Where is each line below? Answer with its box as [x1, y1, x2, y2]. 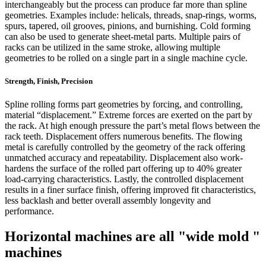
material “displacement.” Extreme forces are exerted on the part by [5, 110, 252, 121]
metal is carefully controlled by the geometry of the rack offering [5, 142, 245, 153]
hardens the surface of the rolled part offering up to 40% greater [5, 163, 242, 174]
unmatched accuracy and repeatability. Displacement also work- [5, 153, 243, 163]
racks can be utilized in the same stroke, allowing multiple [5, 42, 220, 53]
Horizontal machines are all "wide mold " [5, 229, 260, 245]
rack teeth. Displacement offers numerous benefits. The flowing [5, 131, 242, 142]
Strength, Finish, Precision [5, 77, 93, 86]
